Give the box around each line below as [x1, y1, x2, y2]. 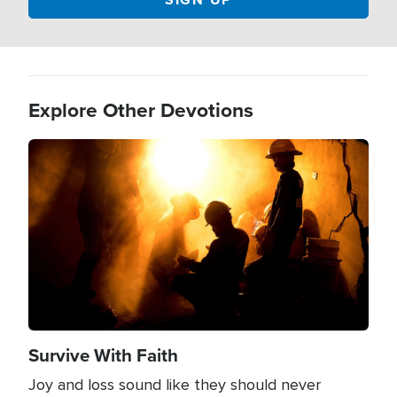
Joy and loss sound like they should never [28, 374, 321, 394]
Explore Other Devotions [28, 94, 253, 124]
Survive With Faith [28, 341, 178, 369]
